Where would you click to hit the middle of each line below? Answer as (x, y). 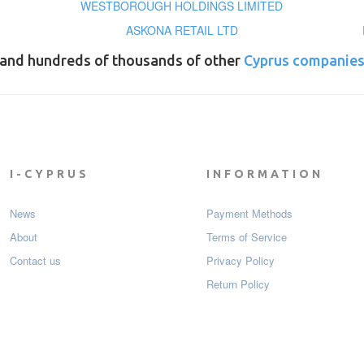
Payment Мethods (249, 214)
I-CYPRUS (49, 174)
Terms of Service (247, 237)
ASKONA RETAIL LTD (182, 30)
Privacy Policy (240, 261)
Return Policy (238, 284)
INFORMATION (265, 174)
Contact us (35, 261)
